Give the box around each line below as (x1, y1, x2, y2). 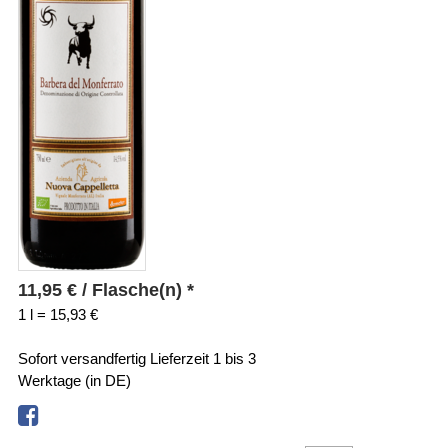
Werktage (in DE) (17, 371, 131, 389)
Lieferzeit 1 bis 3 (149, 349, 256, 367)
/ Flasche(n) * (76, 279, 194, 300)
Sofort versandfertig (17, 349, 150, 367)
